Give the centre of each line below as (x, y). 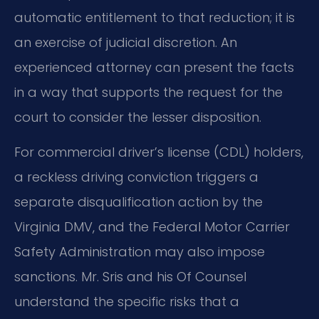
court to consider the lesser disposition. (138, 117)
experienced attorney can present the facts (154, 67)
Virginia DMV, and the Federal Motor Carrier (152, 227)
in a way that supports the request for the (148, 92)
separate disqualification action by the (138, 202)
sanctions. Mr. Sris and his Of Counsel (130, 277)
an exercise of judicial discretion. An (126, 42)
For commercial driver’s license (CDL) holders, (159, 152)
